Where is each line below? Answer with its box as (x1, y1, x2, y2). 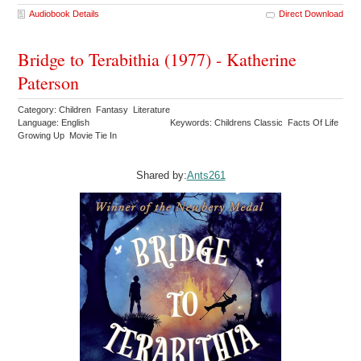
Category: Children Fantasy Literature (18, 104, 173, 114)
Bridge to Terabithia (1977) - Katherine (18, 47, 297, 71)
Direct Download (278, 8, 343, 19)
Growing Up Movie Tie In (18, 130, 120, 140)
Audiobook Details (29, 8, 100, 19)
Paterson (18, 70, 80, 94)
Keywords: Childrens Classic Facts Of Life (170, 117, 342, 127)
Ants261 (186, 169, 226, 182)
